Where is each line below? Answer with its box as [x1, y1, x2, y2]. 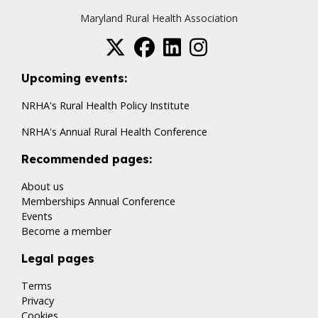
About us [21, 180, 64, 194]
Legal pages [21, 251, 94, 266]
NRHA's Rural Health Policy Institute [21, 99, 190, 113]
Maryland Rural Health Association [80, 11, 238, 25]
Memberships [21, 194, 85, 209]
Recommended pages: [21, 152, 152, 167]
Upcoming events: [21, 71, 127, 86]
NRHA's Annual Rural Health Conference [21, 125, 207, 139]
